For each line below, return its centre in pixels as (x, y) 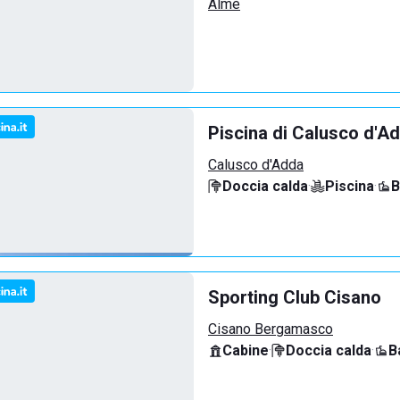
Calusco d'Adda (256, 165)
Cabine (246, 350)
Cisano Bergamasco (271, 329)
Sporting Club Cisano (295, 297)
